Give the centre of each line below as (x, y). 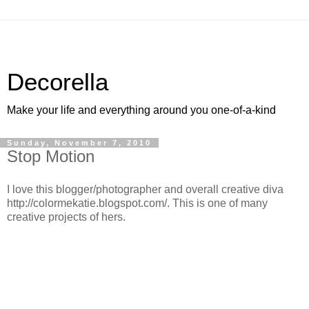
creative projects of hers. (66, 217)
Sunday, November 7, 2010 (79, 143)
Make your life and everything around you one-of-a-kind (141, 110)
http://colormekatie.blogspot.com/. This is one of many (137, 203)
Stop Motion (51, 156)
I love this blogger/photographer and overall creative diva (145, 189)
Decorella (58, 82)
